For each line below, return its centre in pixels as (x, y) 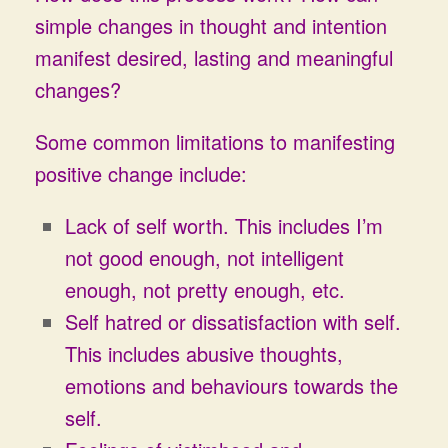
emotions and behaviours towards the (231, 385)
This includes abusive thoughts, (204, 353)
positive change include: (141, 173)
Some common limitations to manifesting (215, 141)
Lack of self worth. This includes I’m (224, 225)
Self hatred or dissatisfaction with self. (233, 321)
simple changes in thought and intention (211, 25)
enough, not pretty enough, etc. (205, 289)
